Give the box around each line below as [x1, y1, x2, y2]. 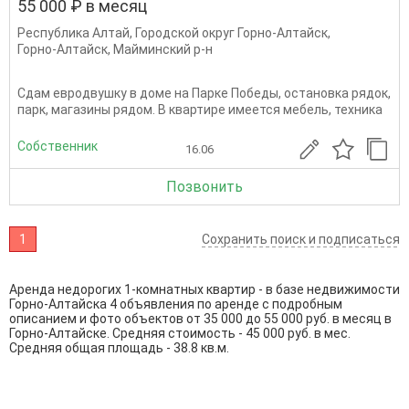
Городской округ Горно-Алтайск [135, 26, 328, 40]
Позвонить [166, 178, 243, 195]
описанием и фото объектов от [9, 311, 204, 326]
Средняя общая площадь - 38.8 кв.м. [9, 341, 229, 355]
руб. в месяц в [303, 311, 392, 326]
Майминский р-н [113, 42, 213, 57]
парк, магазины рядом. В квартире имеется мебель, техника [17, 102, 383, 117]
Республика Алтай [17, 26, 130, 40]
